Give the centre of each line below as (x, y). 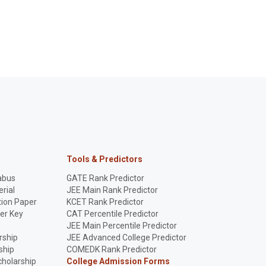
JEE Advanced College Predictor (126, 237)
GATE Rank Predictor (105, 178)
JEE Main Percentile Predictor (122, 226)
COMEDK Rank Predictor (112, 249)
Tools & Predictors (104, 159)
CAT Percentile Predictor (113, 214)
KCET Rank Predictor (105, 202)
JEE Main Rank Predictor (112, 190)
